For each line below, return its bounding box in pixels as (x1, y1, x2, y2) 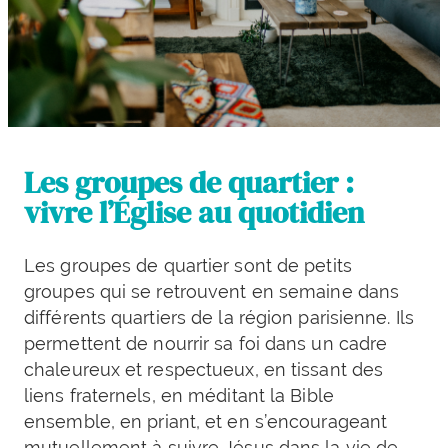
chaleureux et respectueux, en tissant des (24, 359, 384, 381)
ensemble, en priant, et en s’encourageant (24, 411, 388, 433)
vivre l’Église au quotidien (24, 192, 364, 234)
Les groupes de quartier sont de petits (24, 255, 352, 277)
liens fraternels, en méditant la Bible (24, 385, 334, 407)
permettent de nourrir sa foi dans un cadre (24, 333, 388, 355)
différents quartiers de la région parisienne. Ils (24, 307, 414, 329)
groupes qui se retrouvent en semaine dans (24, 281, 400, 303)
